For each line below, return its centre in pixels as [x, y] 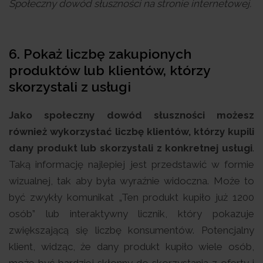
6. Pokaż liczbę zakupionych [100, 54]
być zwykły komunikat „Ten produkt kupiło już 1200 [131, 198]
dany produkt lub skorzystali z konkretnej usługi [131, 148]
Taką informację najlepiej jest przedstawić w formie [131, 165]
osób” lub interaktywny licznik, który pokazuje [131, 214]
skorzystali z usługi [70, 87]
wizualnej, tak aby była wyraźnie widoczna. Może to [131, 181]
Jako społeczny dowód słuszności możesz [131, 115]
